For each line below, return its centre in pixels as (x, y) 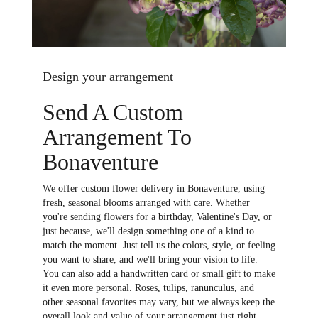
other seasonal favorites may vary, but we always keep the (159, 302)
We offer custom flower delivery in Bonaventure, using (154, 188)
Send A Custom (113, 112)
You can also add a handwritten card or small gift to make (159, 273)
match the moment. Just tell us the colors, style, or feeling (159, 245)
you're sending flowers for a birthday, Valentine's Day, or (157, 216)
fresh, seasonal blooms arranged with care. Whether (146, 202)
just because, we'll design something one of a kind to (148, 231)
